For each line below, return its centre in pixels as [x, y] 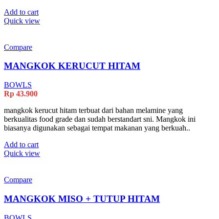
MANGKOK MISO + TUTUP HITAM [82, 198]
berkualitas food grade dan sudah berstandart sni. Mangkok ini [100, 119]
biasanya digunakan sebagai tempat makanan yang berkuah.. [97, 128]
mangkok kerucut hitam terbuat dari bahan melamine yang [93, 110]
